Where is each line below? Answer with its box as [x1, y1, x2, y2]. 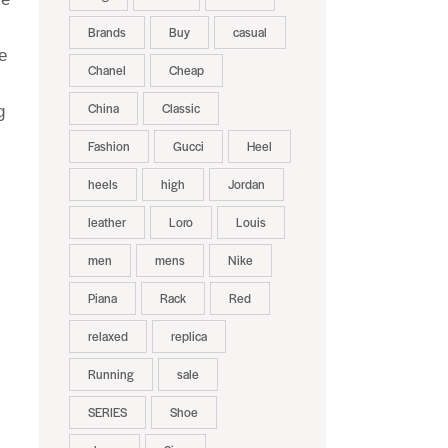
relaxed [87, 327, 128, 346]
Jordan [227, 175, 265, 194]
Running [87, 365, 134, 384]
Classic [161, 99, 200, 118]
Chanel [87, 61, 126, 80]
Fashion [87, 137, 130, 156]
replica [170, 327, 207, 346]
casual [232, 23, 267, 42]
